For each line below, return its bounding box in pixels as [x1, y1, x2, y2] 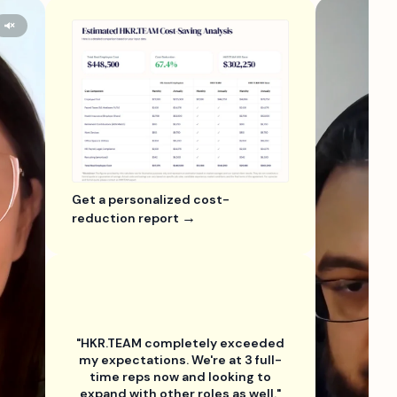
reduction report [72, 210, 182, 226]
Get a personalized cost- [72, 191, 230, 207]
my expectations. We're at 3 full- [79, 351, 282, 368]
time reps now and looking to [90, 368, 271, 385]
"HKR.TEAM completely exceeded [76, 334, 284, 351]
